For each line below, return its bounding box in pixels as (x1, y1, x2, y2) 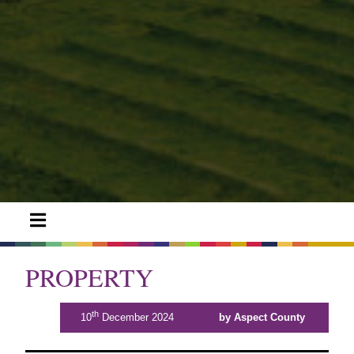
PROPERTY (25, 259, 153, 294)
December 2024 (99, 311, 174, 323)
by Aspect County (218, 311, 305, 323)
